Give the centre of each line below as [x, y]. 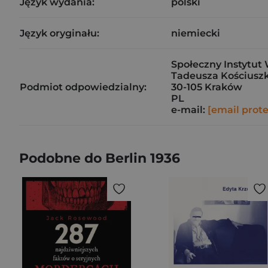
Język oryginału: [60, 33]
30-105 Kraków [207, 87]
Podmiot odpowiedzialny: [83, 87]
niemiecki [196, 33]
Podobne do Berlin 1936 [100, 158]
